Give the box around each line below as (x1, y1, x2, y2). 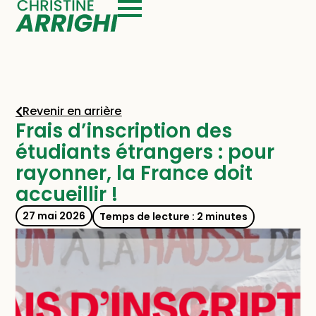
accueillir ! (16, 180, 119, 208)
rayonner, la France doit (16, 159, 253, 187)
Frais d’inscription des (16, 116, 233, 145)
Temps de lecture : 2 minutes (99, 209, 248, 224)
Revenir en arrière (23, 103, 122, 119)
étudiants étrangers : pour (16, 138, 275, 166)
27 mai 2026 (23, 208, 86, 223)
